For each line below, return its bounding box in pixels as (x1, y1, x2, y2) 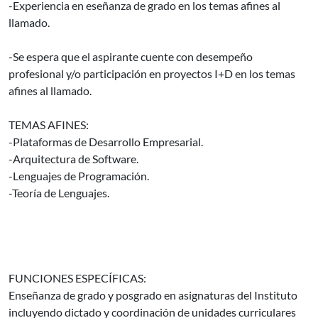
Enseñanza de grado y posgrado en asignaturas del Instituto (9, 288, 297, 302)
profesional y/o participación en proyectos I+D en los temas (9, 67, 295, 80)
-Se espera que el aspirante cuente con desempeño (9, 50, 253, 63)
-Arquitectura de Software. (9, 152, 138, 165)
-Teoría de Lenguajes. (9, 186, 109, 199)
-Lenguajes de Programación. (9, 169, 149, 182)
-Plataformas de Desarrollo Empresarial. (9, 135, 203, 148)
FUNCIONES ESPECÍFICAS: (9, 271, 146, 285)
